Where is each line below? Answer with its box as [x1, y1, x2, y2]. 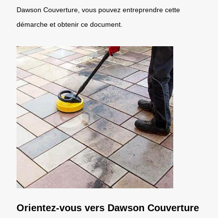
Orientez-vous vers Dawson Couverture [17, 202, 199, 213]
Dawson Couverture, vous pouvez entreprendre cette [17, 5, 180, 14]
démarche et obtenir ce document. [17, 20, 123, 28]
